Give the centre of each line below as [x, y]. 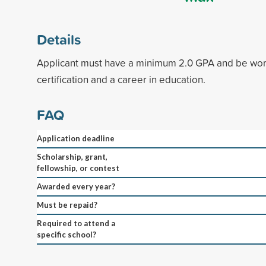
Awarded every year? [76, 186]
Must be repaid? [67, 205]
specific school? [66, 234]
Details [59, 39]
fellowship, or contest [78, 168]
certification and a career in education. [121, 79]
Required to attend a [76, 223]
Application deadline [76, 138]
